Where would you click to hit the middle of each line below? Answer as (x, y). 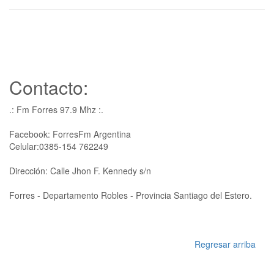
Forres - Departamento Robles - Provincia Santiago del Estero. (131, 195)
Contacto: (49, 87)
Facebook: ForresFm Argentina (70, 134)
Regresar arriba (225, 244)
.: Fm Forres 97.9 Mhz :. (56, 109)
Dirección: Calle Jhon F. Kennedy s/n (80, 170)
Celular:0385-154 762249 (59, 146)
